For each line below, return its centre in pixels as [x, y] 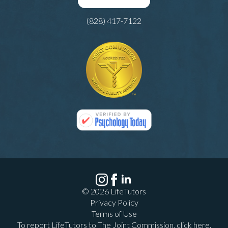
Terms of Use [114, 214]
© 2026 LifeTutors [114, 191]
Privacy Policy [114, 203]
